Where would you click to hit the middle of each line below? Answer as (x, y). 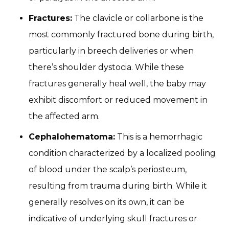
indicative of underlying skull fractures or (113, 219)
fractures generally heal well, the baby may (117, 84)
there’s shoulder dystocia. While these (106, 67)
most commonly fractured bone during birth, (121, 35)
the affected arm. (64, 116)
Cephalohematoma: (72, 137)
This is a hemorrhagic (159, 137)
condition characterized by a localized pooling (122, 153)
